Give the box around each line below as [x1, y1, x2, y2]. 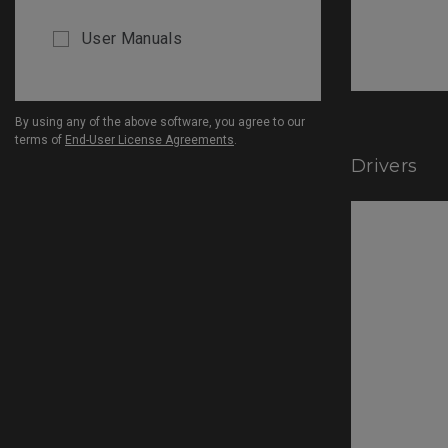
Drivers [351, 155, 418, 177]
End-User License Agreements [65, 132, 234, 147]
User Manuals [82, 28, 182, 48]
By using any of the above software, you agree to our [15, 114, 305, 129]
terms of [15, 132, 65, 147]
